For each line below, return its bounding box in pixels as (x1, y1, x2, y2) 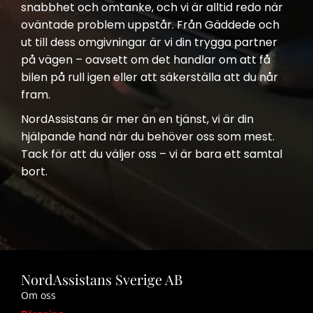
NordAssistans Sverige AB (21, 270, 182, 289)
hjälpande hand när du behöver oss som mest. (21, 129, 275, 145)
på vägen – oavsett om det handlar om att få (21, 52, 270, 68)
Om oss (21, 289, 56, 302)
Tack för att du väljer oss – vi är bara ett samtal (21, 146, 282, 162)
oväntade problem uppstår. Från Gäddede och (21, 17, 279, 33)
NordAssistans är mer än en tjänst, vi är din (21, 111, 254, 127)
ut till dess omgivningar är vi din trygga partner (21, 34, 277, 50)
